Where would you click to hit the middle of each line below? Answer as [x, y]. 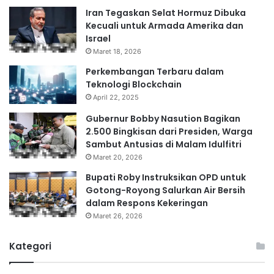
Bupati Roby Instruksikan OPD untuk [166, 177]
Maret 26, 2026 [118, 216]
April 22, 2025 [116, 97]
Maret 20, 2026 [118, 157]
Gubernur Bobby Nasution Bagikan [163, 118]
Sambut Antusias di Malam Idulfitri [164, 144]
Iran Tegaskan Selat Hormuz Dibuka [166, 13]
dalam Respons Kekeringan [147, 203]
